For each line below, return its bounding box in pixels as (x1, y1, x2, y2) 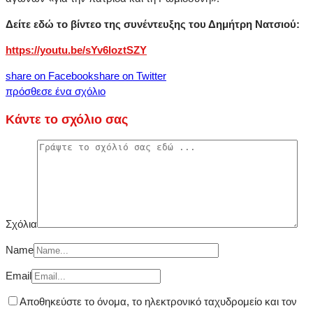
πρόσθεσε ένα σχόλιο (6, 85, 105, 98)
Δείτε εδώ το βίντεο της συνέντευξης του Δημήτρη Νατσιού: (6, 18, 300, 31)
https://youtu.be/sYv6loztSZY (6, 44, 147, 57)
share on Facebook (6, 70, 94, 82)
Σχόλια (6, 218, 37, 231)
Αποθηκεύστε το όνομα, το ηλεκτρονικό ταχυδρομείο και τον (20, 296, 297, 308)
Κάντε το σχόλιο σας (6, 112, 128, 126)
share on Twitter (94, 70, 166, 82)
